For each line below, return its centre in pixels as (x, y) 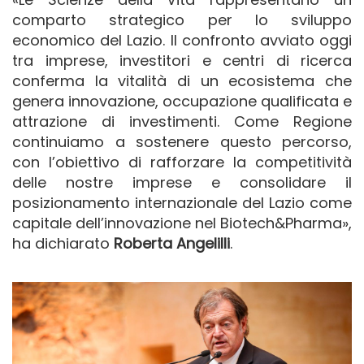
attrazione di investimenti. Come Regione (182, 121)
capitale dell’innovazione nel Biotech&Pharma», (182, 223)
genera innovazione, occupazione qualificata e (182, 101)
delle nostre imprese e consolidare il (182, 182)
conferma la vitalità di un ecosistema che (182, 80)
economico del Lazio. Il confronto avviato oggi (182, 40)
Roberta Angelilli (172, 243)
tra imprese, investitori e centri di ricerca (182, 60)
